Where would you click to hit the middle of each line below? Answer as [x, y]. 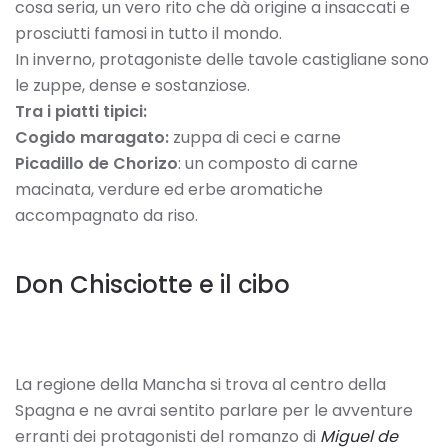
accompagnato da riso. [108, 215]
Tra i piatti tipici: [81, 111]
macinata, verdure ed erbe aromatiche [169, 189]
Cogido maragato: [92, 137]
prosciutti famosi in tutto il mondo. [150, 33]
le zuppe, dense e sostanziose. [134, 85]
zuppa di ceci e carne [257, 137]
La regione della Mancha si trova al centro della [200, 384]
